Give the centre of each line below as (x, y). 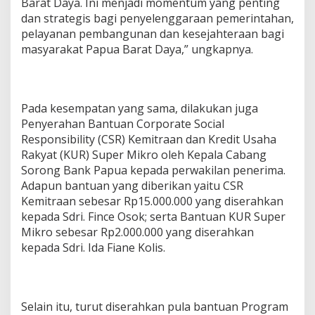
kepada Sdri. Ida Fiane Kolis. (93, 247)
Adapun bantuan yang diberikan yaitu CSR (132, 185)
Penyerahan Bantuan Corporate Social (123, 123)
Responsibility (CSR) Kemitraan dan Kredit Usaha (149, 139)
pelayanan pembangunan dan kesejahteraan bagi (153, 33)
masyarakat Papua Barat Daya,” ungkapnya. (137, 49)
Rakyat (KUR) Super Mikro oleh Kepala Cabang (144, 154)
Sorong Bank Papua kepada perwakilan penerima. (153, 170)
